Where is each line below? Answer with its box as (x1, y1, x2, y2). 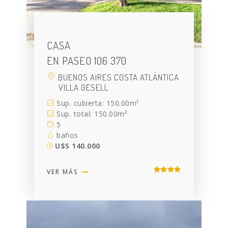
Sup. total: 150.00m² (54, 109, 128, 119)
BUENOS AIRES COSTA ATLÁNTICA (56, 72, 180, 83)
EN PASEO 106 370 (47, 53, 127, 68)
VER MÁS (47, 167, 81, 177)
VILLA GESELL (59, 82, 109, 93)
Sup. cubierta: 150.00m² (54, 98, 139, 108)
